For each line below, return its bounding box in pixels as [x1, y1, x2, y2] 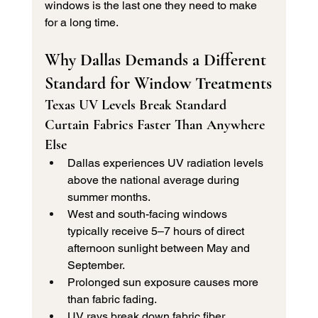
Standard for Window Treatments [44, 73, 272, 94]
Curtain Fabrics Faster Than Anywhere [44, 116, 268, 134]
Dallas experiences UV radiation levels [67, 156, 266, 170]
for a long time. [44, 16, 119, 30]
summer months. [67, 190, 150, 204]
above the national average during [67, 173, 242, 187]
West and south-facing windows [67, 207, 230, 221]
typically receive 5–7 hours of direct [67, 224, 247, 238]
